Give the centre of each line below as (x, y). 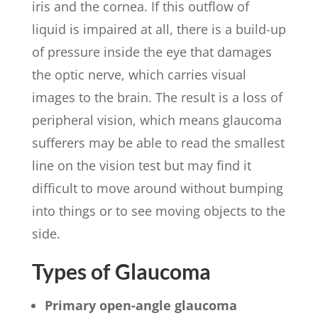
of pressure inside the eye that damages (152, 51)
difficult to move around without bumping (157, 188)
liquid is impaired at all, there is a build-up (159, 29)
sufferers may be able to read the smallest (158, 142)
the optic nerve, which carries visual (139, 74)
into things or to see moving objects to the (158, 210)
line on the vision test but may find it (141, 165)
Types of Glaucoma (121, 271)
